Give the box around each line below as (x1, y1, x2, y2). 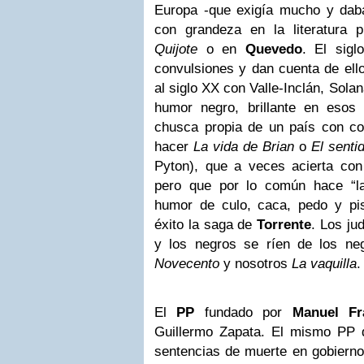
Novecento (154, 256, 219, 271)
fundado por (194, 305, 292, 320)
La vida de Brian (193, 139, 294, 154)
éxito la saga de (154, 217, 258, 232)
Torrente (257, 217, 312, 232)
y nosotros (219, 256, 292, 271)
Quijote (154, 41, 197, 57)
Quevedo (245, 41, 302, 57)
